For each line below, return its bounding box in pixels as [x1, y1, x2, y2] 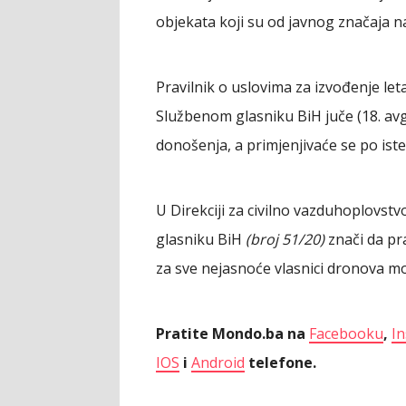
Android [191, 353, 245, 373]
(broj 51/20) [246, 229, 324, 250]
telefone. [245, 353, 316, 373]
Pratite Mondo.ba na [156, 324, 309, 344]
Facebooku [309, 324, 383, 344]
